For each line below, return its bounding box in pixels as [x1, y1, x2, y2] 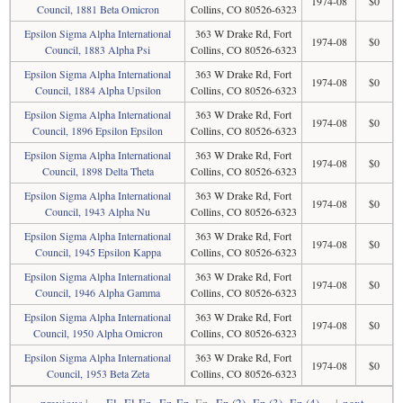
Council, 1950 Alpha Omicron [32, 326, 163, 340]
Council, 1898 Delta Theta [41, 164, 154, 178]
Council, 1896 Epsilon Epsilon [32, 123, 163, 138]
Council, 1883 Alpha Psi [45, 42, 150, 57]
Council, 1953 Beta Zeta [46, 366, 149, 381]
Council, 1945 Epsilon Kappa [34, 245, 161, 259]
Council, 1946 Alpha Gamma [35, 285, 160, 300]
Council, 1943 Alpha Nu [45, 204, 150, 219]
